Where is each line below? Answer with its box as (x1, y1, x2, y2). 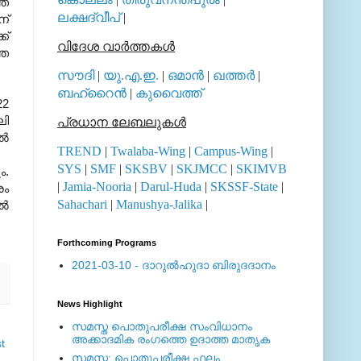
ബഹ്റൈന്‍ (57, 85, 127, 100)
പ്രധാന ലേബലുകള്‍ (57, 114, 186, 129)
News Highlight (57, 298, 122, 309)
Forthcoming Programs (57, 237, 156, 247)
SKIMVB (236, 161, 287, 176)
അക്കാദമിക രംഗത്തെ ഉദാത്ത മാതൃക (71, 333, 270, 346)
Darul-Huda (140, 179, 201, 193)
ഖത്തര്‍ (213, 68, 255, 82)
